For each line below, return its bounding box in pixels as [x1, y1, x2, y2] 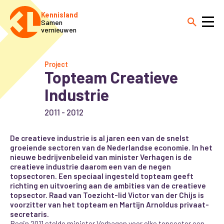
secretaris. [10, 209, 49, 219]
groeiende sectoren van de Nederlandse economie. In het [10, 143, 213, 152]
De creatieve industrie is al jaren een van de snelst [10, 133, 189, 143]
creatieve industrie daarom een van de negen [10, 162, 171, 171]
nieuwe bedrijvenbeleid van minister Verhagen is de [10, 152, 192, 162]
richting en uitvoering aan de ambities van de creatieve [10, 181, 206, 190]
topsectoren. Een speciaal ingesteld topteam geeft [10, 171, 194, 181]
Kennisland [40, 10, 78, 19]
